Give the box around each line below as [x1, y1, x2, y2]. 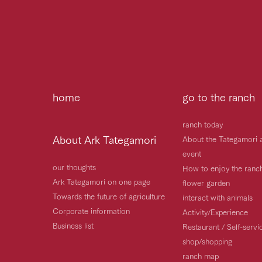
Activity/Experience [182, 205, 248, 218]
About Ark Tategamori [53, 130, 156, 147]
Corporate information [53, 204, 130, 216]
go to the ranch [182, 88, 255, 105]
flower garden [182, 176, 230, 188]
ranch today [182, 118, 223, 130]
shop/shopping [182, 235, 232, 247]
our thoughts [53, 160, 96, 173]
